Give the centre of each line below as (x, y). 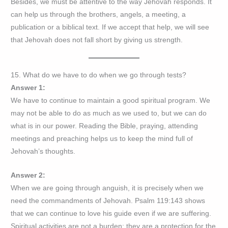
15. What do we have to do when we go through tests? (99, 75)
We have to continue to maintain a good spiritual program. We (111, 100)
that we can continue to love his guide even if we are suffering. (111, 213)
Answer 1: (28, 88)
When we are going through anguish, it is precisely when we (107, 188)
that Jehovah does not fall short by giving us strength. (97, 40)
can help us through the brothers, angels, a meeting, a (98, 15)
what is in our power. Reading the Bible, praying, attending (105, 126)
